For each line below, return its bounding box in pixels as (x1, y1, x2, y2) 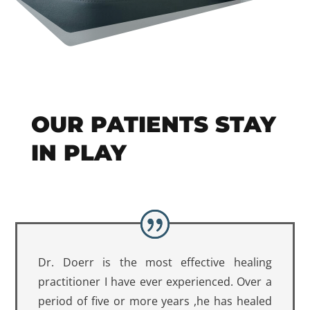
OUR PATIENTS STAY (30, 111, 276, 138)
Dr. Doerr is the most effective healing (38, 254, 272, 270)
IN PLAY (30, 139, 127, 167)
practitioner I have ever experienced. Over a (38, 273, 272, 289)
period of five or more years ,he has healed (38, 293, 272, 309)
